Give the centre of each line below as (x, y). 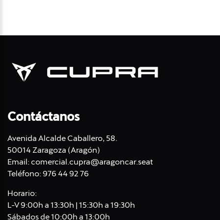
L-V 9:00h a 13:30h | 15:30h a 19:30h (71, 205)
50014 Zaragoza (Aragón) (54, 150)
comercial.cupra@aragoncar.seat (92, 162)
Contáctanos (43, 117)
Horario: (22, 193)
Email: (19, 162)
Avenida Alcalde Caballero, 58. (62, 138)
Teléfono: (25, 174)
